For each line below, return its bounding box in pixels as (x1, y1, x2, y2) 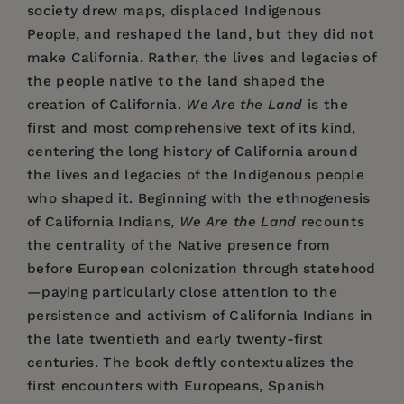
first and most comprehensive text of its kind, (27, 119, 356, 136)
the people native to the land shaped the (27, 72, 325, 89)
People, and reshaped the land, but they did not (27, 25, 375, 42)
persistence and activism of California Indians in (27, 307, 373, 324)
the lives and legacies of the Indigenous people (27, 166, 365, 183)
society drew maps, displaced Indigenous (27, 2, 322, 19)
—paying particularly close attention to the (27, 283, 337, 300)
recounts (296, 213, 365, 230)
